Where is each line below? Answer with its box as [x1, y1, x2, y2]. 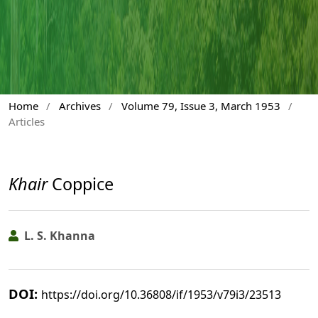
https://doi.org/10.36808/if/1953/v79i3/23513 [41, 287, 281, 303]
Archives [58, 99, 101, 114]
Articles [9, 114, 45, 129]
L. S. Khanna [21, 227, 95, 243]
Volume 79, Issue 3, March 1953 [121, 99, 280, 114]
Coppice [48, 172, 114, 196]
